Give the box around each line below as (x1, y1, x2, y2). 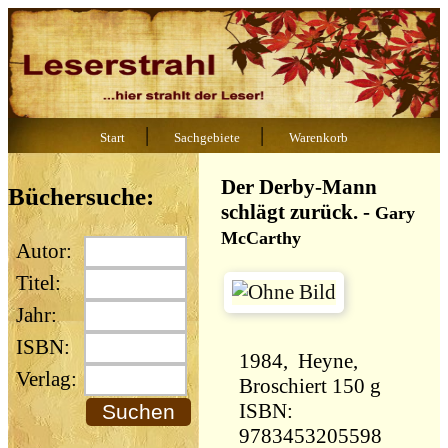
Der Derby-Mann (221, 175, 378, 200)
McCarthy (221, 228, 302, 249)
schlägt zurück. (221, 200, 359, 225)
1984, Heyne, (239, 349, 364, 374)
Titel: (11, 271, 61, 296)
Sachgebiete (174, 130, 240, 145)
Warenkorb (289, 130, 348, 145)
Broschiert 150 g (239, 374, 382, 399)
